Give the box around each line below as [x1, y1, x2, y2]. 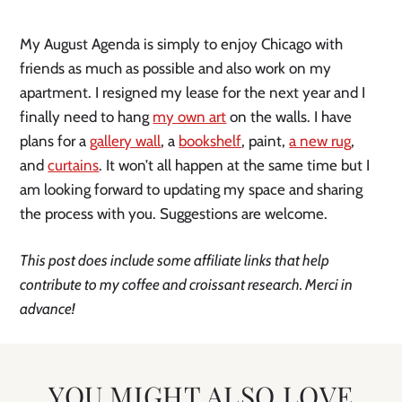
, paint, [241, 131, 290, 150]
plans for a [20, 131, 91, 150]
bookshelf [179, 131, 242, 150]
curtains [48, 155, 100, 174]
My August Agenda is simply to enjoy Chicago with [20, 34, 344, 53]
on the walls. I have [226, 107, 353, 126]
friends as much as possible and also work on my [20, 58, 332, 77]
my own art [153, 107, 227, 126]
